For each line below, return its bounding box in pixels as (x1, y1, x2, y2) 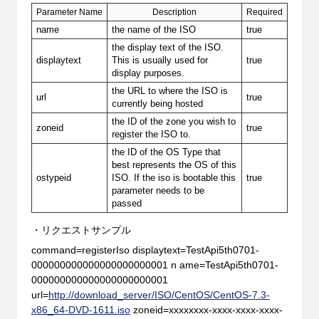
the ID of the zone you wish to (112, 116, 236, 127)
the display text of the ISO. (112, 42, 224, 53)
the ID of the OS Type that (112, 147, 221, 157)
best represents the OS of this (112, 159, 237, 170)
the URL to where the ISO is (112, 85, 229, 96)
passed (112, 198, 142, 209)
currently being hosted (112, 98, 204, 109)
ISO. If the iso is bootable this (112, 172, 236, 183)
